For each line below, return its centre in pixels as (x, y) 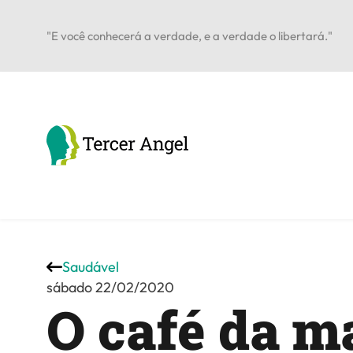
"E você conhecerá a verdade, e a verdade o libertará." (190, 35)
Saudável (91, 266)
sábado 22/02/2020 (111, 287)
